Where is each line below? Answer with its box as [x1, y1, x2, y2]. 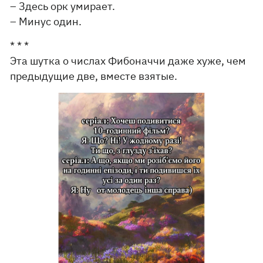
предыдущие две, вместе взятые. [10, 69, 178, 83]
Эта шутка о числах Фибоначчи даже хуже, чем [10, 54, 247, 68]
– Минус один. [10, 15, 82, 29]
